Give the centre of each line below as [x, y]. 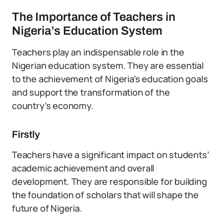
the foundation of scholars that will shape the [105, 195]
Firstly [26, 134]
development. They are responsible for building [110, 181]
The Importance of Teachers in [94, 17]
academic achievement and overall [83, 168]
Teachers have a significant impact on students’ [111, 155]
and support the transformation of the [91, 92]
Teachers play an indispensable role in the [98, 52]
